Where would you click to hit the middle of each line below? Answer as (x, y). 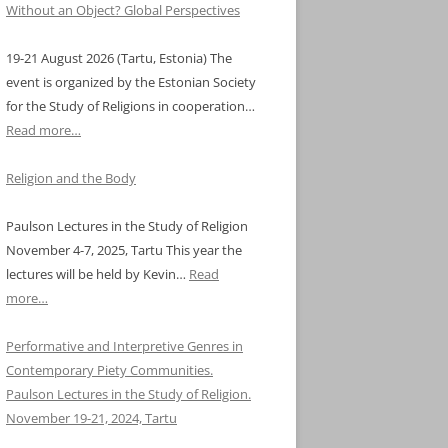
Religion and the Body (71, 178)
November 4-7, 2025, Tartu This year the (124, 250)
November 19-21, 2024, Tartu (91, 418)
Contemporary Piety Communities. (109, 370)
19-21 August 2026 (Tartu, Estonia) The (119, 58)
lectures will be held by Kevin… (97, 274)
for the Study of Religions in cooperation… (130, 106)
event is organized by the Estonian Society (131, 82)
